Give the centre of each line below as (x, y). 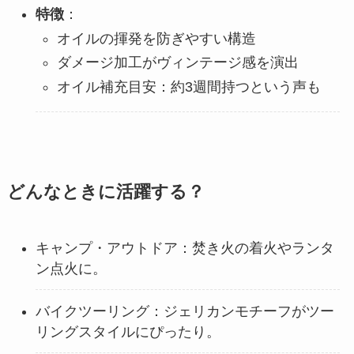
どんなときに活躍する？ (105, 192)
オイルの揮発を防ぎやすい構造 (156, 38)
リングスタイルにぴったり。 (128, 331)
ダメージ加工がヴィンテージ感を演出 (177, 63)
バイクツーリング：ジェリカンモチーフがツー (185, 311)
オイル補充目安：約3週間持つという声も (188, 87)
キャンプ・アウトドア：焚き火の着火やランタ (185, 248)
